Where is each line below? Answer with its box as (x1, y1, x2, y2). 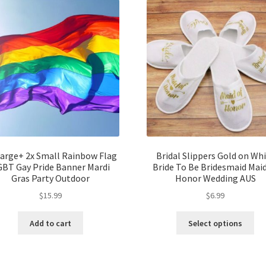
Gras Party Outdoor (11, 172, 90, 184)
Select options (188, 217, 243, 229)
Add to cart (30, 217, 72, 229)
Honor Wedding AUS (175, 172, 256, 184)
